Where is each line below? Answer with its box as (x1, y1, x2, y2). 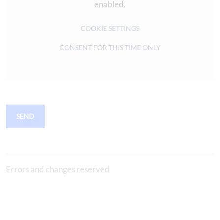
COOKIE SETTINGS (81, 24, 139, 33)
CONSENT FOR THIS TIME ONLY (59, 43, 161, 52)
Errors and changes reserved (6, 164, 110, 174)
